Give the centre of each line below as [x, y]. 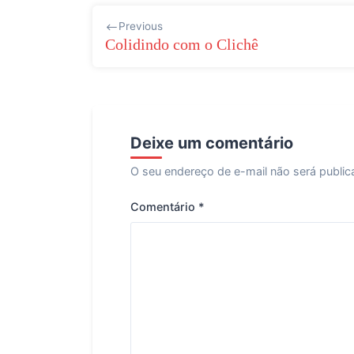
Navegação [136, 17]
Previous [141, 26]
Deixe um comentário [212, 143]
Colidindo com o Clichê [182, 44]
